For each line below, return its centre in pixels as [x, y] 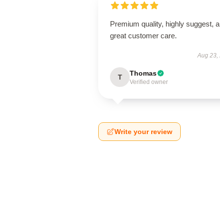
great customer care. [143, 36]
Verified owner [149, 82]
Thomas [143, 73]
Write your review [143, 132]
